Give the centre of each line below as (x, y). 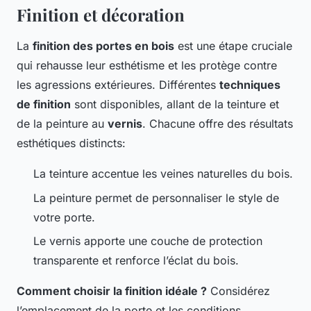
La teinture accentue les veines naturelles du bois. (163, 174)
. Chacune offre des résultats (218, 124)
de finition (44, 104)
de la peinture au (62, 124)
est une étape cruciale (233, 46)
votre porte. (64, 217)
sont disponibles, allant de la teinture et (175, 104)
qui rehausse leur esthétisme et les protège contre (147, 66)
